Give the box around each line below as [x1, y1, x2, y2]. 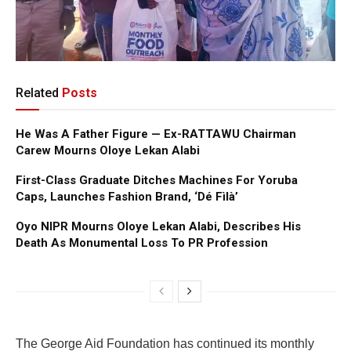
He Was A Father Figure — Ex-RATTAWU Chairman [16, 126, 296, 141]
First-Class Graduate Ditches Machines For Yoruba [16, 172, 298, 187]
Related [16, 85, 59, 100]
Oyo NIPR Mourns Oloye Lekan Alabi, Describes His [16, 219, 301, 233]
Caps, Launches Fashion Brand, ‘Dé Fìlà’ [16, 189, 238, 204]
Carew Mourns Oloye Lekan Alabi [16, 143, 200, 157]
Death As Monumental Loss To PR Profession [16, 235, 268, 250]
